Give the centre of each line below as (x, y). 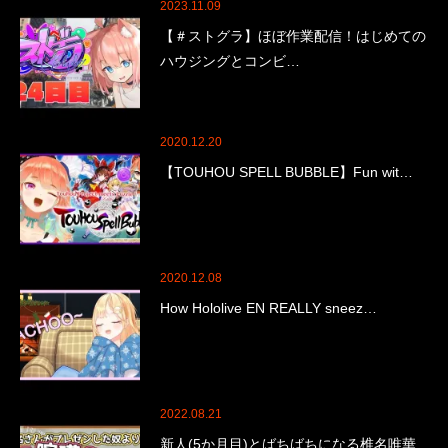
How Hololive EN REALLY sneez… (268, 308)
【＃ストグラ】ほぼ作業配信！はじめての (293, 36)
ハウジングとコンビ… (230, 61)
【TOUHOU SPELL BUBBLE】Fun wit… (286, 172)
